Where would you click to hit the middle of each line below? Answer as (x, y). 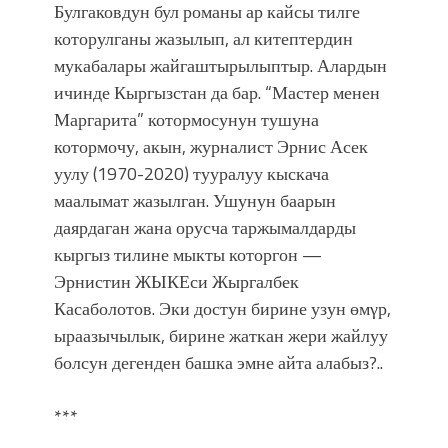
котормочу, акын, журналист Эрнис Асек (211, 146)
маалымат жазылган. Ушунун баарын (195, 200)
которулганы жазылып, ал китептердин (203, 38)
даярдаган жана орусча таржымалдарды (205, 227)
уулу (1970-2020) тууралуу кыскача (191, 173)
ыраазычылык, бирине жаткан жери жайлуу (221, 335)
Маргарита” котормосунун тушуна (186, 119)
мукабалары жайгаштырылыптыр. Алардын (220, 65)
